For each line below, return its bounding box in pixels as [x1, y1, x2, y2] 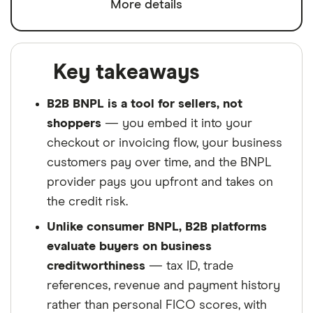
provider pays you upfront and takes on [47, 176, 273, 189]
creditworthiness [47, 260, 145, 273]
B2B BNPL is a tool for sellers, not [47, 98, 242, 111]
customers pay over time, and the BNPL [47, 156, 270, 170]
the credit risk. [47, 196, 128, 209]
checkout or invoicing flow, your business [47, 137, 282, 150]
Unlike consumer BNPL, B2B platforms [47, 221, 267, 234]
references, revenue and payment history [47, 279, 280, 293]
